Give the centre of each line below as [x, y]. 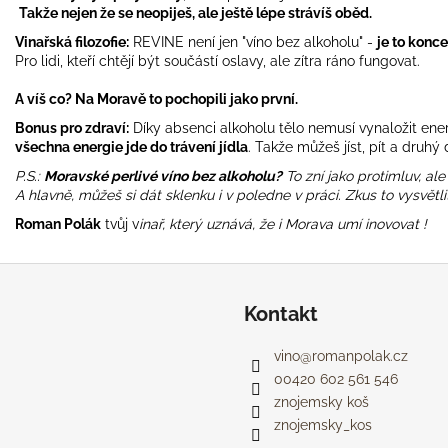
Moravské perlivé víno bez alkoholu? [163, 175]
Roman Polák [58, 223]
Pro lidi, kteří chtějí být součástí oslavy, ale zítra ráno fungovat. [217, 60]
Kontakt [281, 313]
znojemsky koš [321, 401]
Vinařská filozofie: [72, 41]
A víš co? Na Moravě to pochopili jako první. [156, 98]
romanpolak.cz [360, 355]
